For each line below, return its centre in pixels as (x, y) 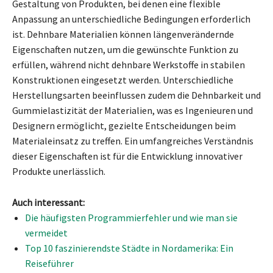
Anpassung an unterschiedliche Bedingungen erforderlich (131, 19)
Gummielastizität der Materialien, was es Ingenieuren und (133, 110)
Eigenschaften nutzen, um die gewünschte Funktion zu (125, 49)
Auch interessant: (48, 202)
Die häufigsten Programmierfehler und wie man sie (131, 217)
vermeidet (46, 232)
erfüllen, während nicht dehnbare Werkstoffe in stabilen (129, 64)
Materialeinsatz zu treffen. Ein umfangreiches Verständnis (133, 140)
